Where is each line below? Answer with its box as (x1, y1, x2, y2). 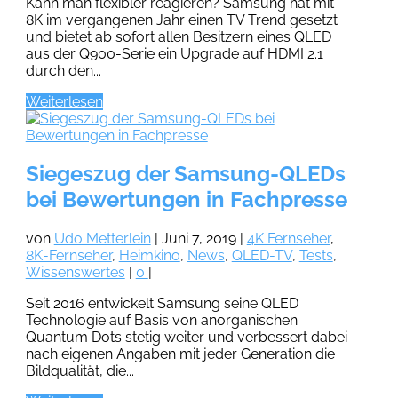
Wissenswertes (25, 264, 125, 282)
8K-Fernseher (25, 247, 112, 265)
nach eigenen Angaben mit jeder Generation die (25, 346, 335, 363)
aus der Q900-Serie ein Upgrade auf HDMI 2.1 (25, 44, 323, 62)
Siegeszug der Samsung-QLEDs (25, 161, 346, 187)
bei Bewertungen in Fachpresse (25, 187, 347, 213)
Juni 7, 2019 (161, 230, 236, 248)
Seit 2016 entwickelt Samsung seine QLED (25, 295, 298, 313)
